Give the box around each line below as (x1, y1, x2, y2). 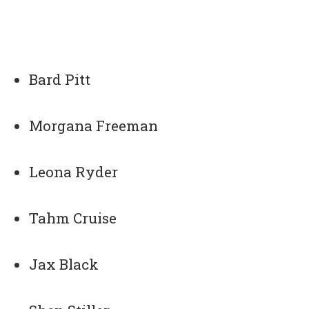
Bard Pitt (29, 70, 91, 90)
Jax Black (29, 255, 99, 275)
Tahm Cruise (29, 208, 117, 228)
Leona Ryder (29, 162, 119, 182)
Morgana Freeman (29, 116, 159, 136)
